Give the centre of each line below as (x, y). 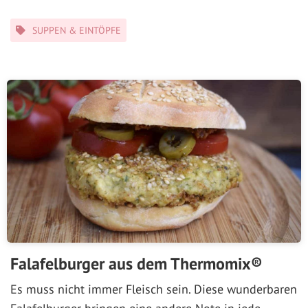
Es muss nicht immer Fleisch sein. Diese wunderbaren (154, 289)
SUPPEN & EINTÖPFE (77, 30)
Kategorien (33, 24)
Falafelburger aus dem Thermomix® (136, 263)
